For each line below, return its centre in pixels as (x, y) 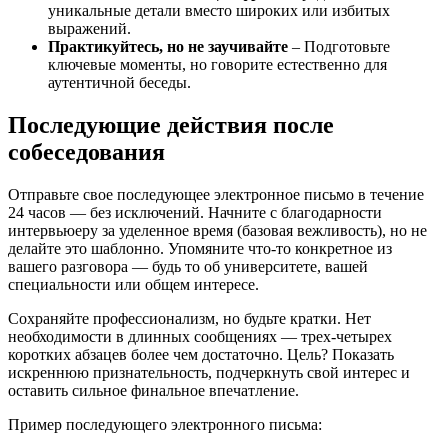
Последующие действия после (171, 124)
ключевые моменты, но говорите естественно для (217, 64)
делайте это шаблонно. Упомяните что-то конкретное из (200, 248)
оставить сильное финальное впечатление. (153, 390)
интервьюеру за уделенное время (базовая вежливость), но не (217, 230)
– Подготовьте (339, 46)
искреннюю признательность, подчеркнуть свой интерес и (209, 372)
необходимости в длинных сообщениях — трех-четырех (200, 336)
